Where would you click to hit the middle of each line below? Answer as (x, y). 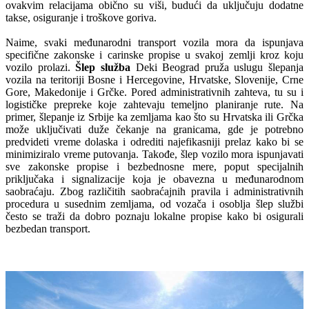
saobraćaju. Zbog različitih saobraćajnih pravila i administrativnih (154, 192)
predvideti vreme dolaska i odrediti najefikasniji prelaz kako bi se (154, 142)
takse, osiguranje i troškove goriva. (81, 18)
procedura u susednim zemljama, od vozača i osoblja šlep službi (154, 204)
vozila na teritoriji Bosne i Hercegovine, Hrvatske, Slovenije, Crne (154, 80)
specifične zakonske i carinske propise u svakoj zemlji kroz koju (154, 55)
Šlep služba (103, 68)
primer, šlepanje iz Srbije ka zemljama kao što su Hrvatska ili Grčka (154, 117)
